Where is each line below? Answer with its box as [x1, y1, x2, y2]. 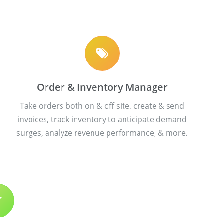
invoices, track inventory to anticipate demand [17, 113, 187, 124]
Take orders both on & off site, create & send [20, 100, 185, 111]
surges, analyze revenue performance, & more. [16, 127, 188, 138]
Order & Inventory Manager [36, 80, 168, 93]
